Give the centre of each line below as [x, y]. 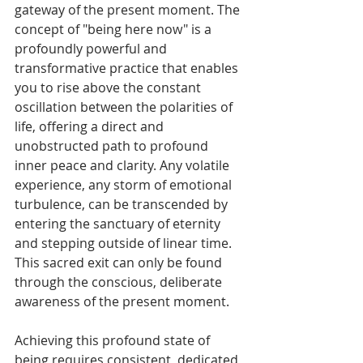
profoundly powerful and [92, 48]
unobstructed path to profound [113, 145]
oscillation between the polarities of [125, 107]
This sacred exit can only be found [120, 262]
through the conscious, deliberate [120, 282]
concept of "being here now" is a [115, 29]
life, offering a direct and [91, 126]
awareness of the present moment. [122, 301]
